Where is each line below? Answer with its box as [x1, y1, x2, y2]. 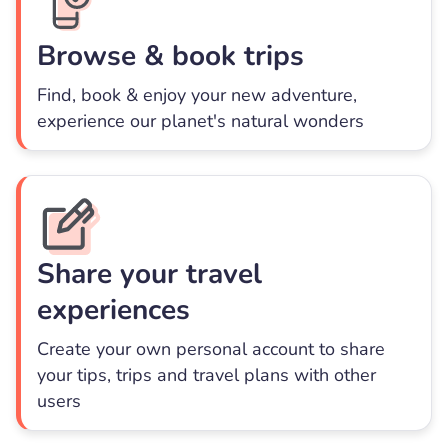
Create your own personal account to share [37, 337, 385, 362]
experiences [37, 291, 190, 330]
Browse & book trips [37, 37, 304, 76]
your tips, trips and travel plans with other [37, 363, 376, 388]
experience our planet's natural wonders [37, 109, 364, 134]
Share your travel [37, 255, 262, 294]
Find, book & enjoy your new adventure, [37, 83, 357, 108]
